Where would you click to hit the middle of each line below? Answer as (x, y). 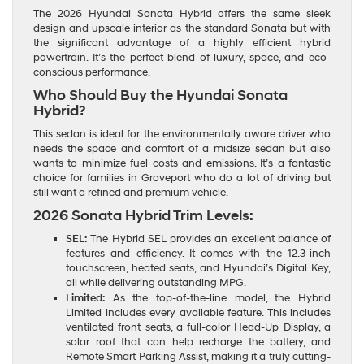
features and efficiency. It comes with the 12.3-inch (198, 253)
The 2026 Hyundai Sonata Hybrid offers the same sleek (182, 13)
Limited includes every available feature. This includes (198, 312)
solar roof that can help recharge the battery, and (198, 342)
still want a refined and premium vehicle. (131, 192)
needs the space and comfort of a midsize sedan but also (182, 148)
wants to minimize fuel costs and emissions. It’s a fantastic (182, 163)
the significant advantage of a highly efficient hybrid (182, 43)
